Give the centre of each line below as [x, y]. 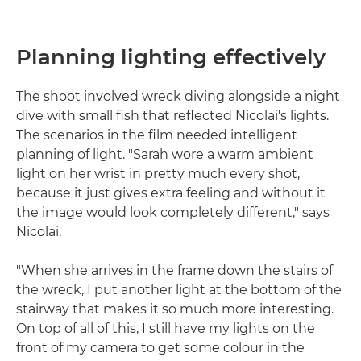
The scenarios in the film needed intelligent [157, 135]
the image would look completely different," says [173, 212]
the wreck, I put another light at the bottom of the [179, 289]
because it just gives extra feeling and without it [171, 193]
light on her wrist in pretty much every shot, [158, 173]
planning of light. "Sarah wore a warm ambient [165, 154]
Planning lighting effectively [171, 57]
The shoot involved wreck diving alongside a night [178, 96]
